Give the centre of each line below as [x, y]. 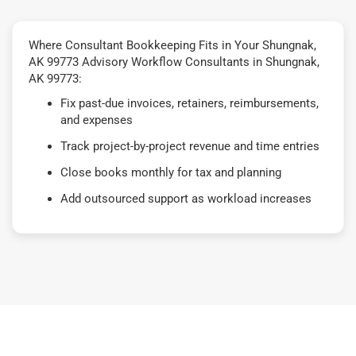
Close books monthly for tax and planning [171, 172]
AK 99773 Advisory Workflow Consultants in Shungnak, [174, 62]
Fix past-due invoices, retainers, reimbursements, [190, 103]
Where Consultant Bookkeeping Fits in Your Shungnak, [172, 45]
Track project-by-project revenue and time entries [190, 146]
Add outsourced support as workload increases [186, 198]
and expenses [97, 120]
